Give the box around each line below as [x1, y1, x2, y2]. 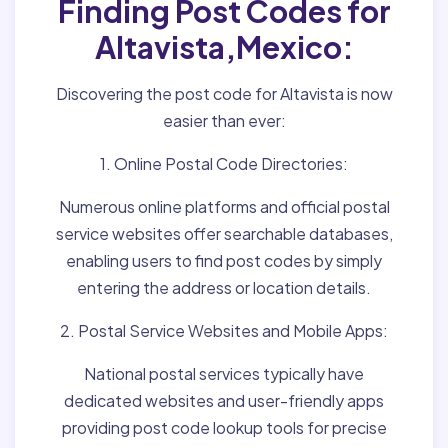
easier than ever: [162, 110, 286, 131]
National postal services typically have [84, 363, 364, 384]
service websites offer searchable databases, [55, 223, 393, 244]
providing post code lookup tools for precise [61, 417, 387, 438]
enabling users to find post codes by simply [66, 250, 382, 271]
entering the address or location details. [77, 277, 371, 298]
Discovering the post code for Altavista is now [55, 83, 393, 104]
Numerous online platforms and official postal [58, 196, 390, 217]
